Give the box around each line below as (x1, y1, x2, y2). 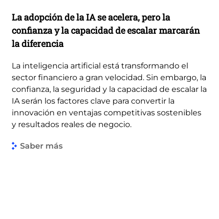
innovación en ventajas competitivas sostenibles (12, 108, 201, 117)
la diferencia (12, 37, 64, 49)
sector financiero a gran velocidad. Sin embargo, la (12, 72, 206, 82)
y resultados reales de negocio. (12, 119, 131, 129)
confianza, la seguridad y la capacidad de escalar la (12, 84, 207, 94)
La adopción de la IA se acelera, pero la (12, 11, 170, 23)
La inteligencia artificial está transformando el (12, 61, 188, 70)
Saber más (20, 141, 63, 151)
